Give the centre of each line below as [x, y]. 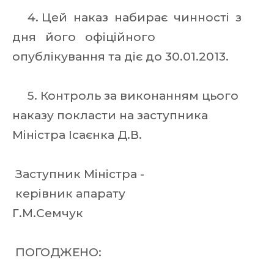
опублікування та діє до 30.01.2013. [122, 57]
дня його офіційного [85, 37]
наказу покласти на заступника [112, 115]
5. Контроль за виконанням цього [125, 96]
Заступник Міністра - [80, 174]
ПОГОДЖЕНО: [58, 252]
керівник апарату [127, 194]
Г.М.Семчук [49, 213]
